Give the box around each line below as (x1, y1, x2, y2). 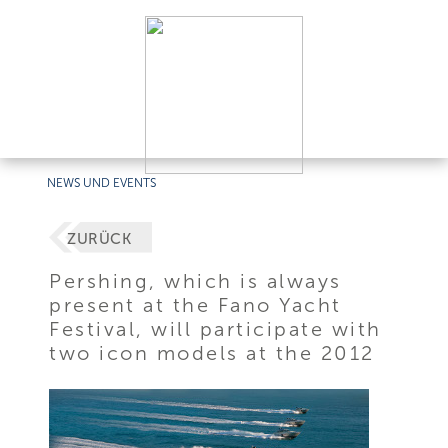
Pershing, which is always (49, 268, 342, 293)
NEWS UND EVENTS (47, 176, 157, 190)
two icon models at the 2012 (49, 340, 375, 365)
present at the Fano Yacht (49, 292, 342, 317)
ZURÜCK (66, 230, 132, 249)
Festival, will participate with (49, 316, 382, 341)
